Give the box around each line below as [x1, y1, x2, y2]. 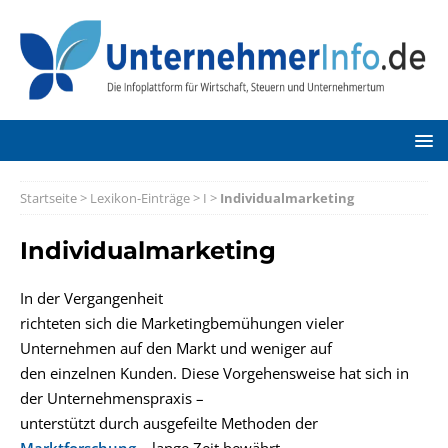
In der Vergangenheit [20, 288, 163, 308]
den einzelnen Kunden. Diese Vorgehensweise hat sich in [20, 363, 409, 383]
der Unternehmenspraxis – [20, 388, 204, 408]
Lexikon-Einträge [90, 189, 190, 207]
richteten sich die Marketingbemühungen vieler [20, 313, 344, 333]
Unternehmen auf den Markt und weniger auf [20, 338, 332, 358]
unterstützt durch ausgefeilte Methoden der [20, 413, 318, 433]
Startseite [20, 189, 77, 207]
